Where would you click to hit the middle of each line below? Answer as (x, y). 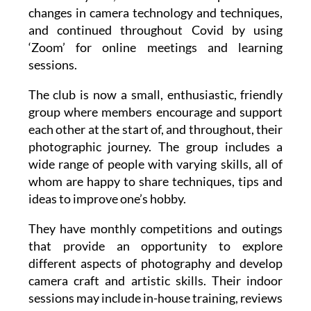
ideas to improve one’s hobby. (107, 199)
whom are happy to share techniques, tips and (155, 182)
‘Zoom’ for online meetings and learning (155, 48)
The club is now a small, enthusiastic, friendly (155, 95)
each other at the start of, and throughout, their (155, 129)
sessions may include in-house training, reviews (155, 298)
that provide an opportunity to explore (155, 246)
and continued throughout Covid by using (155, 30)
